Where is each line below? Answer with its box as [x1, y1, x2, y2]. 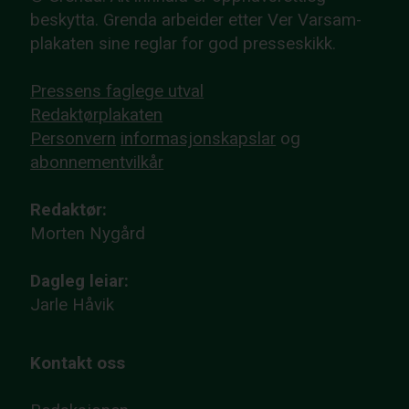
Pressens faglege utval [30, 81, 204, 102]
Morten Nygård [30, 224, 146, 245]
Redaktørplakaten [30, 105, 163, 126]
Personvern [30, 129, 117, 150]
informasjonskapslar [121, 129, 277, 150]
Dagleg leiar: [30, 271, 130, 292]
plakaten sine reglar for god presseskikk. [30, 34, 337, 55]
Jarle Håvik [30, 295, 115, 316]
